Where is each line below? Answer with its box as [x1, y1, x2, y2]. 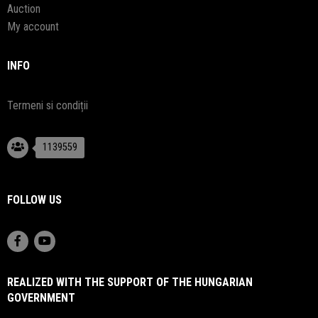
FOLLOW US [7, 193, 62, 207]
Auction [7, 2, 40, 16]
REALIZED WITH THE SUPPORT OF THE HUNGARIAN [7, 275, 253, 289]
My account [7, 20, 59, 33]
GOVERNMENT [7, 291, 75, 305]
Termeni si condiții [7, 99, 88, 112]
